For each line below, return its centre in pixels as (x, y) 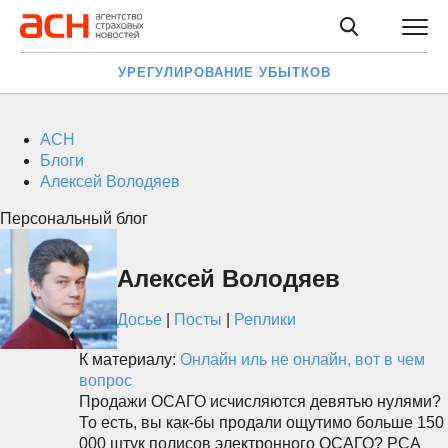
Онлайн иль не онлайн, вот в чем (302, 359)
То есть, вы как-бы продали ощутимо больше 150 (261, 422)
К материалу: (129, 359)
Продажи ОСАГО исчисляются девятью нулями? (260, 401)
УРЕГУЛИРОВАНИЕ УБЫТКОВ (224, 72)
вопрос (105, 380)
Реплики (265, 319)
